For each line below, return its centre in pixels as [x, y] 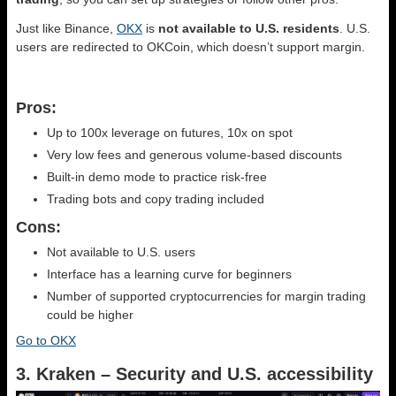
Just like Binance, [66, 28]
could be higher [90, 314]
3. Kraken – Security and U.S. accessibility [194, 373]
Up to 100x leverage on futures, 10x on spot [170, 132]
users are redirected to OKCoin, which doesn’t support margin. [190, 46]
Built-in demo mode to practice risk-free [157, 176]
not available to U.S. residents [249, 28]
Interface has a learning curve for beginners [169, 274]
